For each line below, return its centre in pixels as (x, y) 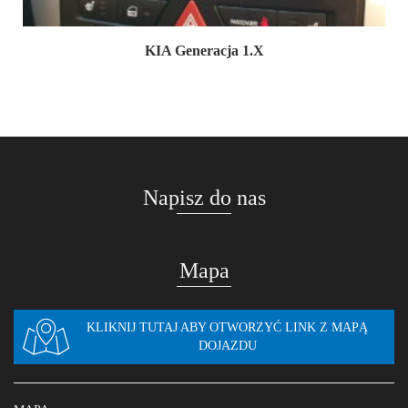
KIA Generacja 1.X (204, 51)
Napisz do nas (204, 197)
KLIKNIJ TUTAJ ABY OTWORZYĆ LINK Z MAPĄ (227, 327)
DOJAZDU (227, 345)
